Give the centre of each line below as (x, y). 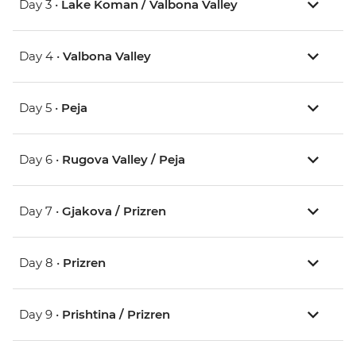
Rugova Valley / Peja (124, 160)
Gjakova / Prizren (114, 211)
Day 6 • (41, 160)
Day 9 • (41, 315)
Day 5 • (40, 108)
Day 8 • (41, 263)
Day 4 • (41, 56)
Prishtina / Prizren (116, 315)
